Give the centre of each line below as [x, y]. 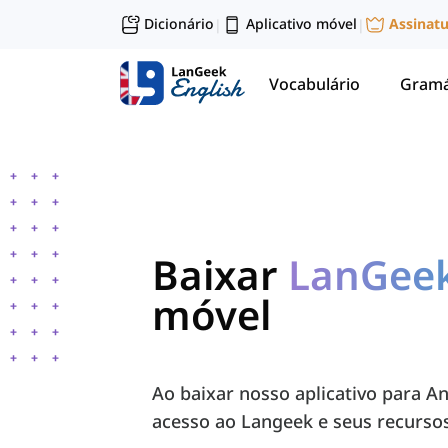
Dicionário [179, 23]
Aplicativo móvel [301, 23]
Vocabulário [314, 83]
